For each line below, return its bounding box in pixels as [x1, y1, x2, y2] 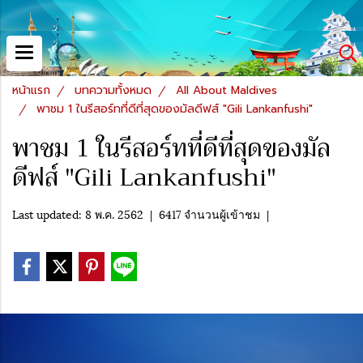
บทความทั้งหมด [75, 82, 152, 99]
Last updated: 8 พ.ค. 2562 [12, 205, 143, 222]
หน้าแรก [12, 82, 50, 99]
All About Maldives [176, 82, 277, 99]
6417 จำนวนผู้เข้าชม [159, 205, 260, 222]
